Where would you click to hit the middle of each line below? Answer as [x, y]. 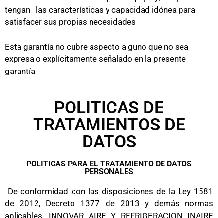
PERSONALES [109, 172]
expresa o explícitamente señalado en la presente [95, 59]
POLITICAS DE [109, 108]
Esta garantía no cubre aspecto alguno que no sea [97, 46]
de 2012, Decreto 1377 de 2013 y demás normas [109, 203]
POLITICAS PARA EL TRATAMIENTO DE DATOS [109, 164]
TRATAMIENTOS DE [109, 125]
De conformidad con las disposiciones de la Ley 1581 [111, 191]
